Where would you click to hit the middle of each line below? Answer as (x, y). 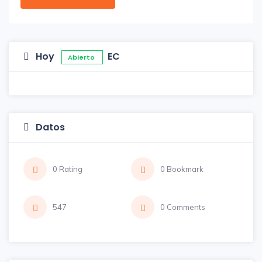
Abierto (82, 57)
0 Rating (68, 169)
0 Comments (183, 207)
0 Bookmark (182, 169)
